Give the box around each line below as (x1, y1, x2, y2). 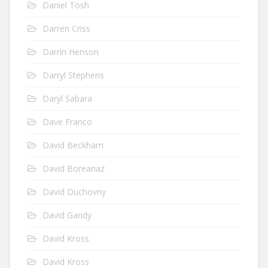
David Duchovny (42, 185, 106, 197)
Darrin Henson (42, 45, 99, 57)
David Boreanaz (42, 162, 105, 174)
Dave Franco (42, 115, 92, 127)
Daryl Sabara (42, 92, 92, 104)
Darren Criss (42, 22, 90, 34)
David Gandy (42, 209, 92, 221)
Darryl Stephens (42, 69, 104, 81)
